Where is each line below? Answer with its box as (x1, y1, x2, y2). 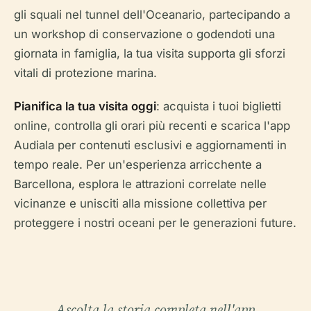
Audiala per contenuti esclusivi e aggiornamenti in (14, 137, 287, 152)
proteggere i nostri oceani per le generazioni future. (14, 215, 296, 230)
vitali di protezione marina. (14, 65, 157, 80)
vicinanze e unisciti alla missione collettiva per (14, 196, 267, 210)
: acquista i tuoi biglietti (156, 99, 281, 113)
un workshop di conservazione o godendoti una (14, 26, 275, 41)
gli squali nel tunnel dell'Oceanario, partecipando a (14, 7, 290, 22)
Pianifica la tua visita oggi (14, 99, 156, 113)
